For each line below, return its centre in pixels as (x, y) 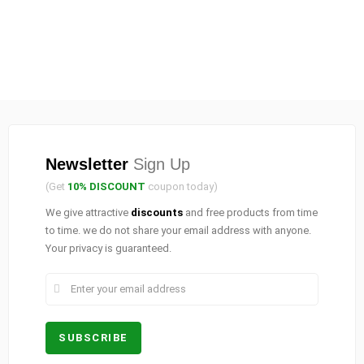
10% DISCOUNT (106, 186)
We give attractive (88, 212)
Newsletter (87, 164)
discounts (157, 212)
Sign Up (159, 164)
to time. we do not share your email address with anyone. (178, 230)
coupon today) (182, 186)
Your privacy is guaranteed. (108, 248)
